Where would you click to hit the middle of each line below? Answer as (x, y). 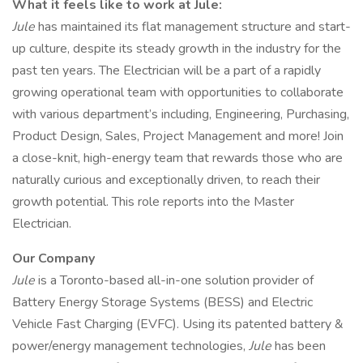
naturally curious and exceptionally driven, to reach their (166, 180)
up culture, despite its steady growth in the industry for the (177, 49)
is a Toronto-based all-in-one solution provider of (176, 280)
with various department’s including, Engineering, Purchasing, (181, 114)
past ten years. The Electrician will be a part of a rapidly (167, 70)
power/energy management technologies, (130, 346)
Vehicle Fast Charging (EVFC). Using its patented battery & (178, 324)
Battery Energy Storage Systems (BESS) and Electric (162, 302)
